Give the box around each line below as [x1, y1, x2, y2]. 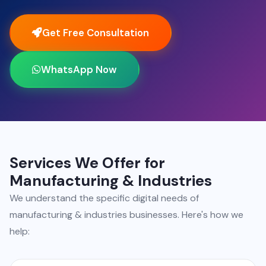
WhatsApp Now [41, 63, 117, 76]
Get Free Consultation [42, 26, 149, 39]
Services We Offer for [9, 153, 165, 173]
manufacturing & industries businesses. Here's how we [9, 208, 243, 221]
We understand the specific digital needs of [9, 192, 199, 204]
